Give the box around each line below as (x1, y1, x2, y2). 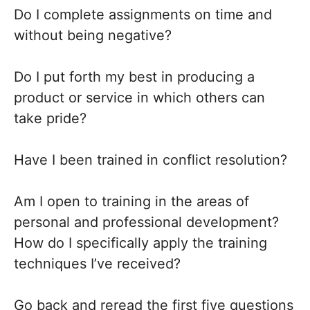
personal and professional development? (14, 214, 279, 230)
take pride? (14, 110, 86, 127)
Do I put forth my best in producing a (14, 69, 255, 85)
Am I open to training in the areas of (14, 193, 249, 210)
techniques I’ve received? (14, 255, 181, 272)
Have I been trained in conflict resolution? (14, 152, 287, 168)
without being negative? (14, 27, 172, 44)
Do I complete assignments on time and (14, 6, 272, 23)
